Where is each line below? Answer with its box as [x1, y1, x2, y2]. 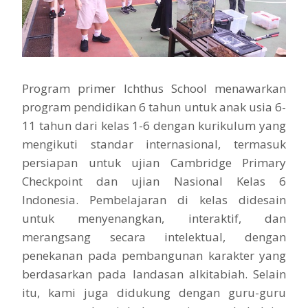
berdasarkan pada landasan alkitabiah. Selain [22, 265, 286, 282]
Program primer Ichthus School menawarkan [22, 80, 286, 96]
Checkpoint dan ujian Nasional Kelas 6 [22, 173, 286, 189]
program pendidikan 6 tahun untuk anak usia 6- [22, 98, 286, 115]
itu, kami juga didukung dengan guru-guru [22, 284, 286, 300]
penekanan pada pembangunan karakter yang [22, 247, 286, 263]
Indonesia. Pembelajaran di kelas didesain [22, 191, 286, 208]
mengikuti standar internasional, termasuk [22, 135, 286, 152]
